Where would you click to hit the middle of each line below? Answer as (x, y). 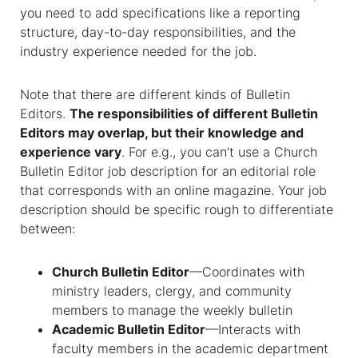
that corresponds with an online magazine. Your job (173, 190)
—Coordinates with (247, 272)
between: (48, 229)
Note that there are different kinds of (133, 94)
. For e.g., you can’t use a (198, 152)
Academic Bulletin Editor (129, 329)
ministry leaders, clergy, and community (172, 291)
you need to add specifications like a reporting (160, 13)
